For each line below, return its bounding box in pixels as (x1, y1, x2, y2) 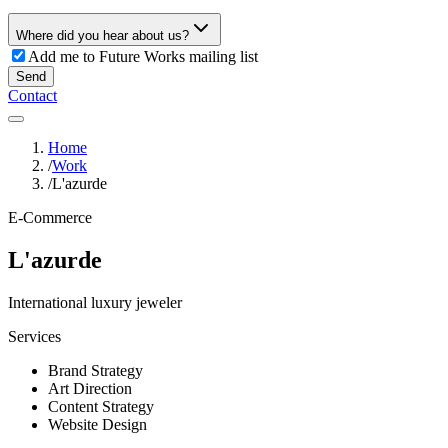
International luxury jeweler (8, 293, 182, 311)
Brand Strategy (48, 361, 143, 379)
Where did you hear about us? (16, 28, 189, 43)
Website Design (48, 415, 147, 433)
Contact (8, 87, 57, 104)
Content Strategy (48, 397, 154, 415)
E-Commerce (8, 209, 92, 226)
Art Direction (48, 379, 132, 397)
